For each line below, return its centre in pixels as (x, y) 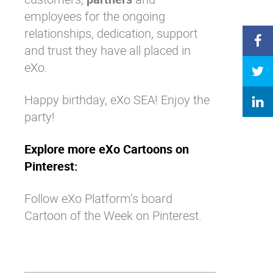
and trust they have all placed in (108, 50)
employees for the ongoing (95, 16)
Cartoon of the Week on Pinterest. (113, 215)
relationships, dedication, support (111, 33)
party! (40, 116)
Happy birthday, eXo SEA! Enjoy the (117, 99)
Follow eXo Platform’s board (98, 198)
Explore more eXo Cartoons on (107, 149)
